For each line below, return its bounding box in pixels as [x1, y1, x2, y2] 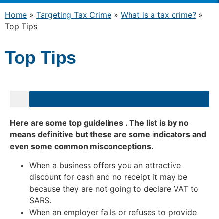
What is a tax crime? [121, 9, 196, 20]
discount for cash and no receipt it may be [29, 172, 190, 182]
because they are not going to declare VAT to [29, 183, 198, 194]
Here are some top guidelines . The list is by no [10, 118, 189, 128]
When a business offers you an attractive [29, 160, 181, 170]
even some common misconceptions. [10, 141, 153, 152]
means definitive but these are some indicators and [10, 130, 206, 140]
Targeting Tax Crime [36, 9, 111, 20]
